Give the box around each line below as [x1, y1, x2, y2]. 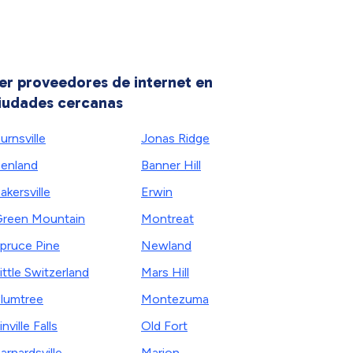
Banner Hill [141, 158, 201, 173]
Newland [141, 238, 191, 253]
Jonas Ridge [141, 131, 210, 146]
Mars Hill [141, 265, 189, 280]
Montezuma [141, 292, 209, 307]
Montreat [141, 211, 194, 226]
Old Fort [141, 318, 188, 333]
